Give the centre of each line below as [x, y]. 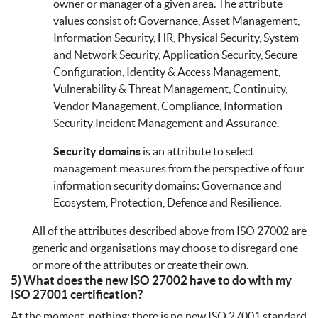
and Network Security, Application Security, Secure [175, 55]
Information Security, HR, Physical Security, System [176, 38]
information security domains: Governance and [168, 186]
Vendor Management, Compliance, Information [168, 106]
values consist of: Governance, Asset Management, [176, 21]
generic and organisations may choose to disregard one [165, 248]
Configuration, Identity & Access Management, [167, 72]
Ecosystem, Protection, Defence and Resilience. [167, 203]
